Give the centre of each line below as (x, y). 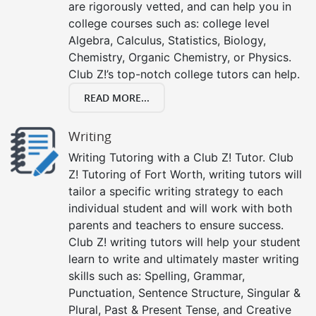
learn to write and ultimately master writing (184, 259)
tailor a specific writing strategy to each (176, 191)
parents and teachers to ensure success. (176, 225)
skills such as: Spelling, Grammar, (157, 275)
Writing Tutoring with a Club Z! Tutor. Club (181, 157)
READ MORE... (117, 97)
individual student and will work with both (180, 208)
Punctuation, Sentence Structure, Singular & (184, 292)
